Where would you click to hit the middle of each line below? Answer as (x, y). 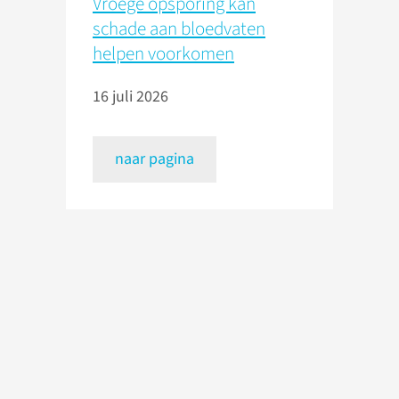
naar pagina (155, 159)
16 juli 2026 (130, 97)
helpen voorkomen (163, 54)
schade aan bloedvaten (179, 29)
